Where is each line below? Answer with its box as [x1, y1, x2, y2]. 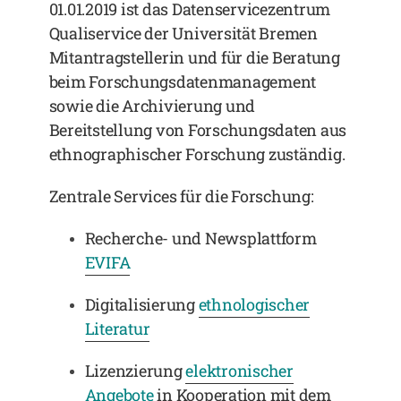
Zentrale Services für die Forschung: [48, 185, 314, 207]
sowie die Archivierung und [48, 95, 256, 116]
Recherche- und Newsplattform [84, 227, 317, 249]
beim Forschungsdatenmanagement [48, 71, 317, 92]
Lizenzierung [84, 360, 186, 381]
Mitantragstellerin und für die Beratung [48, 47, 340, 68]
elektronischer [185, 360, 294, 381]
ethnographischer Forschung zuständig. [48, 143, 346, 165]
